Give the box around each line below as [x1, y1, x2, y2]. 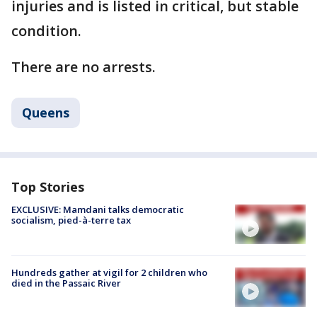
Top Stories [11, 178, 84, 195]
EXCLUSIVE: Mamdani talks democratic [11, 202, 184, 216]
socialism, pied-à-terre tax [11, 213, 131, 226]
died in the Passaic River [11, 277, 121, 289]
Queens [22, 103, 69, 121]
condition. [11, 21, 85, 40]
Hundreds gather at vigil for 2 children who [11, 266, 207, 279]
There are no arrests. [11, 57, 156, 76]
